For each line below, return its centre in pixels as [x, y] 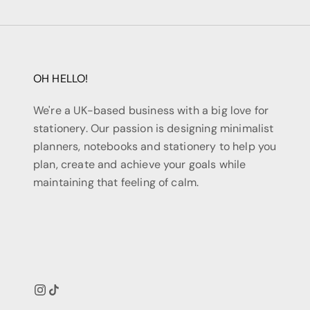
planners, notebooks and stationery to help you [155, 147]
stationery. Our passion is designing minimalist [154, 129]
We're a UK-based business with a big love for [151, 111]
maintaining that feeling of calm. [116, 183]
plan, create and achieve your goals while [140, 165]
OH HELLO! [61, 79]
